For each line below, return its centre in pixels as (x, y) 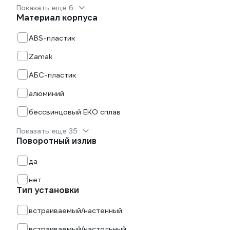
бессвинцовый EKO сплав (75, 112)
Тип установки (48, 190)
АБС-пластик (52, 75)
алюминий (46, 93)
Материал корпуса (57, 18)
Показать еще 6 (45, 8)
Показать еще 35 (47, 131)
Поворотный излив (56, 141)
